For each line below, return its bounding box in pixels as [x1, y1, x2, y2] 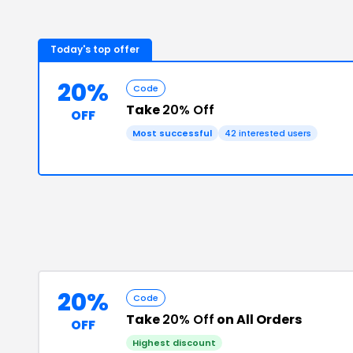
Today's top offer [50, 43, 139, 56]
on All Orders [214, 310, 302, 329]
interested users [236, 127, 311, 139]
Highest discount [132, 336, 216, 349]
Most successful [132, 127, 212, 139]
